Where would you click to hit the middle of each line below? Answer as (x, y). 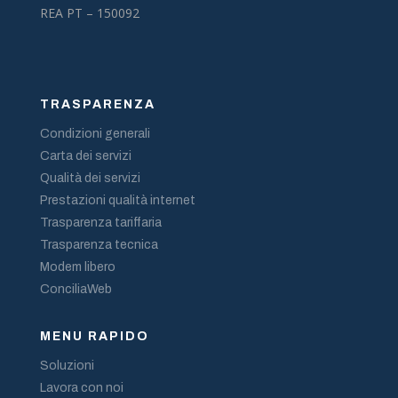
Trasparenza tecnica (99, 244)
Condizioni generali (95, 133)
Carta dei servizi (85, 155)
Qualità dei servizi (90, 178)
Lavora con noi (81, 387)
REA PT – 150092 (89, 12)
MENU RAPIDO (94, 336)
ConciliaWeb (76, 289)
